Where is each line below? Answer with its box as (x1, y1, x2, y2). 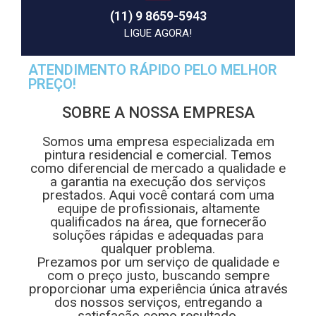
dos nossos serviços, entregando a (54, 293, 262, 310)
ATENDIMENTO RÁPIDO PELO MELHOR (28, 61, 277, 78)
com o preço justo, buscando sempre (47, 267, 269, 284)
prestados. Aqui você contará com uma (42, 186, 274, 203)
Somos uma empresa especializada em (42, 133, 274, 150)
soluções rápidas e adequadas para (52, 226, 264, 243)
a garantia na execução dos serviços (50, 173, 266, 190)
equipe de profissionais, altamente (56, 200, 260, 217)
